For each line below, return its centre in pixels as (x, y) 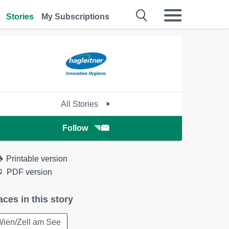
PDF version (30, 172)
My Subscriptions (75, 17)
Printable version (37, 159)
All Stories (81, 104)
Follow (75, 128)
